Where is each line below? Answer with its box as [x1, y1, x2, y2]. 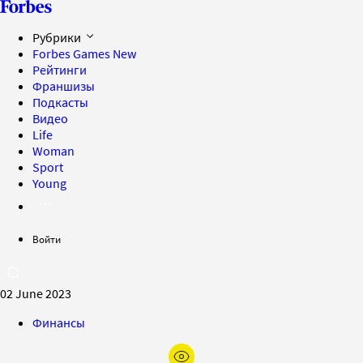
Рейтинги [32, 62, 87, 78]
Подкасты [32, 94, 88, 110]
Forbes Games [32, 45, 113, 62]
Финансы [32, 314, 85, 331]
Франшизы [32, 78, 95, 94]
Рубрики [32, 29, 83, 45]
